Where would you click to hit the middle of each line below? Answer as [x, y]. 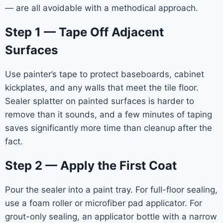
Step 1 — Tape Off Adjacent [84, 32]
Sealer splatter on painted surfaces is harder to [100, 101]
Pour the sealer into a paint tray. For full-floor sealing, [111, 189]
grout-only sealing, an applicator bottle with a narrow [111, 216]
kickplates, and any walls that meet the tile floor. [102, 87]
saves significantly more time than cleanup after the [109, 128]
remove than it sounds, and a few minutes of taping [109, 114]
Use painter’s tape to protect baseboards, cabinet [105, 74]
